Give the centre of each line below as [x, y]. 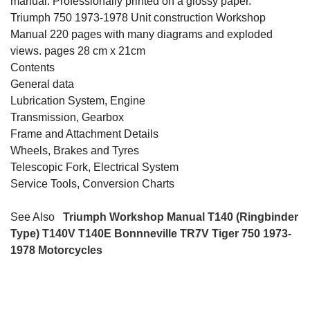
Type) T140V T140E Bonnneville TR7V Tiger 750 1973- [151, 233]
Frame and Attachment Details [84, 134]
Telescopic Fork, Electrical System [94, 167]
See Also [35, 217]
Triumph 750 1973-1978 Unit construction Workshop [138, 17]
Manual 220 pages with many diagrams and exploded [142, 34]
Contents [33, 67]
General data [42, 84]
